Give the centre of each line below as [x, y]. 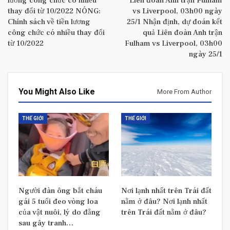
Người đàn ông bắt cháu [60, 191]
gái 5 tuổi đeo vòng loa [58, 202]
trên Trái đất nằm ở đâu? [164, 213]
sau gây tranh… [46, 223]
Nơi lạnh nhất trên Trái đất [166, 191]
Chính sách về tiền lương [49, 22]
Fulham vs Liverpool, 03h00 [174, 44]
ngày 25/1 [206, 54]
